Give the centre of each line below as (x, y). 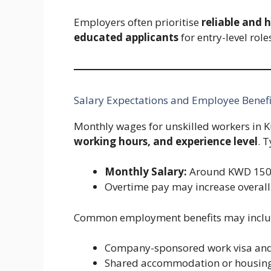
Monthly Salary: (146, 172)
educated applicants (126, 37)
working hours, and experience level (166, 141)
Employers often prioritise (138, 22)
